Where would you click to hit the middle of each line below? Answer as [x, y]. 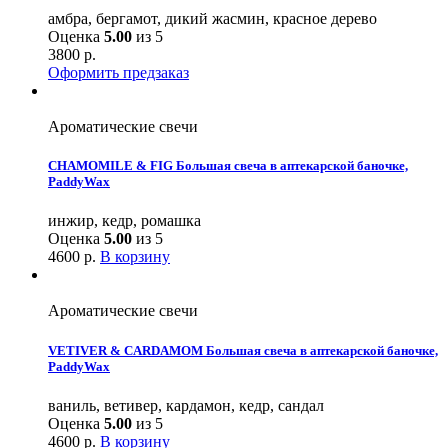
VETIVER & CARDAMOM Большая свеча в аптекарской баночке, [243, 350]
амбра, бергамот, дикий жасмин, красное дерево [212, 19]
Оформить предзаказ [118, 73]
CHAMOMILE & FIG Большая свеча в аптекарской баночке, [228, 166]
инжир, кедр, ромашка [124, 221]
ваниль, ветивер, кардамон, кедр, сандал [186, 405]
